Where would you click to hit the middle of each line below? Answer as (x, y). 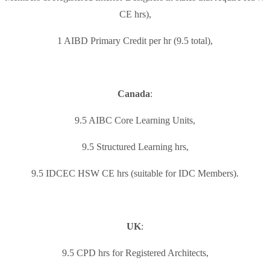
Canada (134, 94)
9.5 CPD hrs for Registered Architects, (135, 253)
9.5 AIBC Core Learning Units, (135, 121)
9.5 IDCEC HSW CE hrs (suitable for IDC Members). (135, 174)
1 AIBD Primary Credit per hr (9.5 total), (135, 41)
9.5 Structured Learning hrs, (135, 147)
